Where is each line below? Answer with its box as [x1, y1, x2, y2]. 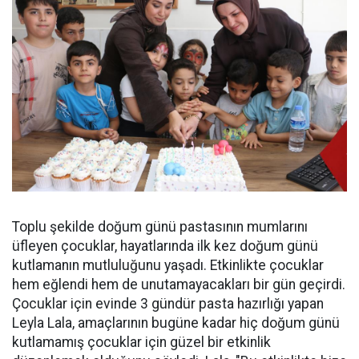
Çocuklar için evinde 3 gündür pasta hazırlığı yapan [12, 295, 324, 312]
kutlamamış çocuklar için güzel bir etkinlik [12, 333, 271, 350]
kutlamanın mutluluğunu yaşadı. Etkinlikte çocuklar [12, 256, 324, 273]
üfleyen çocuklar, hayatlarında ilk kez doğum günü [12, 237, 318, 254]
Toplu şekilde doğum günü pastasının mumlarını [12, 218, 308, 235]
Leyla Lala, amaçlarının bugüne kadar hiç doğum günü [12, 314, 340, 331]
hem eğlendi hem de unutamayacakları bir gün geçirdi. [12, 276, 345, 292]
